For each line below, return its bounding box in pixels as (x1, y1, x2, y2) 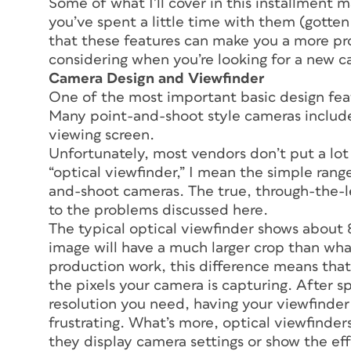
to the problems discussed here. (49, 203, 268, 219)
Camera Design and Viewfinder (49, 71, 265, 87)
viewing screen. (49, 128, 154, 143)
